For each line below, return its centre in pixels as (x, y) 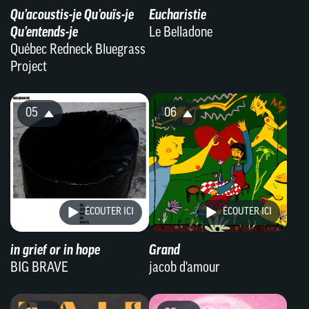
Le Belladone (180, 33)
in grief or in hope (55, 251)
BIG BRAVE (39, 268)
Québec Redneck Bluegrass (78, 51)
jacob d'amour (184, 268)
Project (29, 68)
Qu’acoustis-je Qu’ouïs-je (72, 16)
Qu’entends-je (44, 33)
